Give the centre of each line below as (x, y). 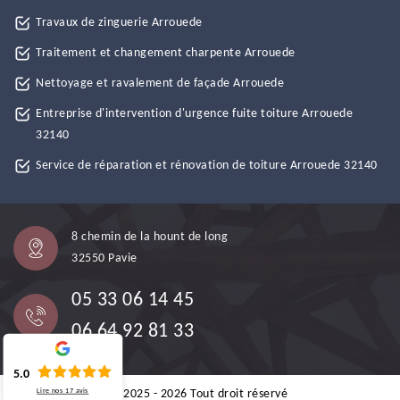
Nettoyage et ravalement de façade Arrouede (160, 83)
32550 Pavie (104, 258)
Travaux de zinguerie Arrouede (119, 23)
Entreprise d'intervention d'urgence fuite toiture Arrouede (194, 114)
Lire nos (51, 391)
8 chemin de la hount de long (150, 237)
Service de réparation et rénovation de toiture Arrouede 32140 (207, 166)
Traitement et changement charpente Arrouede (166, 53)
